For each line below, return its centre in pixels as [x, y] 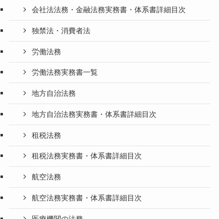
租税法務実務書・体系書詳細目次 [87, 156]
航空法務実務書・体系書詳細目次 [87, 198]
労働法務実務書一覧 [65, 73]
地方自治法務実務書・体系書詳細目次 [94, 114]
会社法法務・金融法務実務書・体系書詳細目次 [109, 10]
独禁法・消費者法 [61, 31]
